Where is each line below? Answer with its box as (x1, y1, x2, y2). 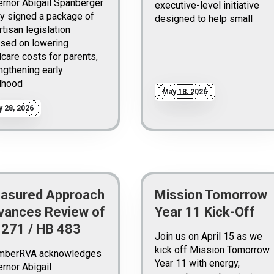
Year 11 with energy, (154, 257, 240, 270)
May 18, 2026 (161, 87, 207, 97)
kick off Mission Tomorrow (154, 244, 270, 256)
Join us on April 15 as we (154, 231, 262, 243)
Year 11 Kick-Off (154, 204, 255, 220)
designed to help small (154, 12, 253, 24)
